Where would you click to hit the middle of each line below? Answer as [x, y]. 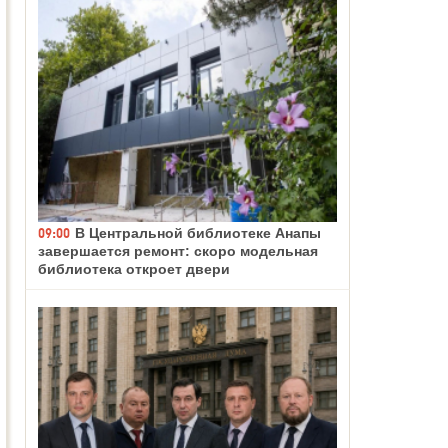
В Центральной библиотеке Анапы [198, 232]
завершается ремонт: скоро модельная [178, 250]
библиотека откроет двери [134, 268]
